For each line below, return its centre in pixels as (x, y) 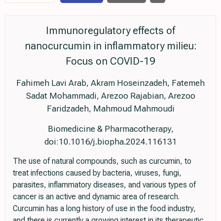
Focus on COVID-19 (110, 61)
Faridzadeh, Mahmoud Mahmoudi (110, 108)
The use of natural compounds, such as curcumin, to (102, 161)
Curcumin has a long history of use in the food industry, (104, 208)
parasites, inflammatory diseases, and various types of (104, 184)
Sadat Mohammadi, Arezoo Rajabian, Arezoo (110, 95)
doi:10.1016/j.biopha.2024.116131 (110, 141)
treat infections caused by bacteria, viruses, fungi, (97, 173)
